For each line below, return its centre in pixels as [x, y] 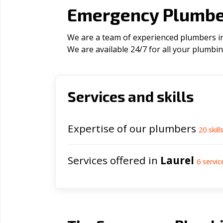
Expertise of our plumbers [133, 128]
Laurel [177, 160]
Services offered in [114, 160]
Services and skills [131, 96]
